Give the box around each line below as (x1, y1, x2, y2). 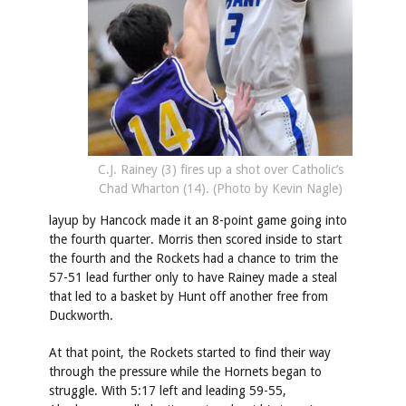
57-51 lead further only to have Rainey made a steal (49, 269, 337, 285)
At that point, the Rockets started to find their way (49, 344, 331, 360)
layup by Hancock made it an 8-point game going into (49, 212, 347, 227)
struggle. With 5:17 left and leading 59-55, (49, 382, 286, 398)
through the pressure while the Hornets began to (49, 363, 322, 379)
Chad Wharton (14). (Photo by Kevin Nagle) (98, 180, 343, 196)
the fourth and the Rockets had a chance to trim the (49, 250, 338, 266)
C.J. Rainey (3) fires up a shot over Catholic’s (97, 161, 343, 177)
